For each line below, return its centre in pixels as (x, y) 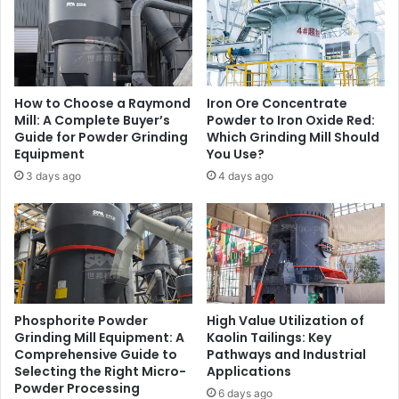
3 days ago (53, 176)
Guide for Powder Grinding (101, 138)
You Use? (236, 155)
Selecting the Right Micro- (100, 371)
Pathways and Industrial (286, 354)
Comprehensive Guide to (96, 354)
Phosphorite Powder (81, 320)
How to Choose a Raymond (102, 104)
